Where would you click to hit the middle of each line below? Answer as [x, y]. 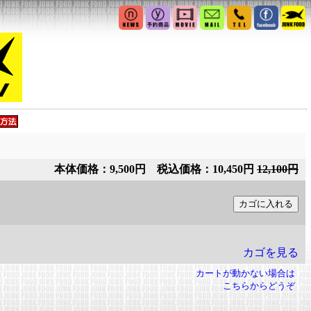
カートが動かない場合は [245, 273]
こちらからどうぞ [259, 286]
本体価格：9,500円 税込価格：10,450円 [155, 169]
